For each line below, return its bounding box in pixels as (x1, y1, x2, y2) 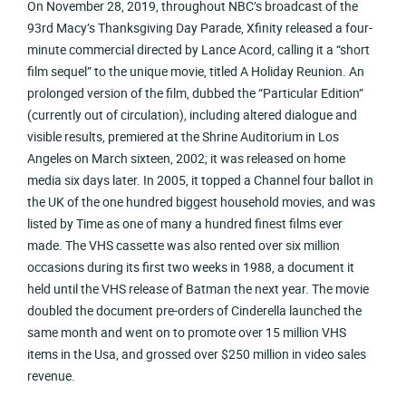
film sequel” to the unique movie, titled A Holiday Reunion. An (27, 63, 365, 81)
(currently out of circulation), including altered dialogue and (27, 106, 358, 124)
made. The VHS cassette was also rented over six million (27, 237, 341, 255)
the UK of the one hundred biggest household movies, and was (27, 193, 376, 211)
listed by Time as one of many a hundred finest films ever (27, 215, 343, 233)
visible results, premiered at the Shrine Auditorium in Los (27, 128, 340, 146)
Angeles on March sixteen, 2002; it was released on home (27, 150, 346, 168)
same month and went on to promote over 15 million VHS (27, 324, 347, 342)
